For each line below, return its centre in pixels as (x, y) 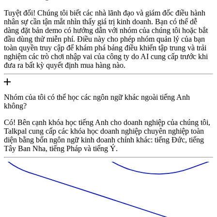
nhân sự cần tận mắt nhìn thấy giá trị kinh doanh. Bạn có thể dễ (101, 21)
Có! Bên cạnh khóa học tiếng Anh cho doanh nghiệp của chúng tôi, (107, 122)
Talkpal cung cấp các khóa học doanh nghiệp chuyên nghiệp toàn (104, 131)
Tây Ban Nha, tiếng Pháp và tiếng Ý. (61, 148)
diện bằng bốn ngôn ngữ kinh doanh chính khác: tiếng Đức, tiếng (104, 139)
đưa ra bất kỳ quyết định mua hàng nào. (65, 65)
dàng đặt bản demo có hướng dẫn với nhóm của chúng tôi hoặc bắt (106, 30)
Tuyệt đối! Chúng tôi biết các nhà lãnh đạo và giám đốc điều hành (105, 13)
